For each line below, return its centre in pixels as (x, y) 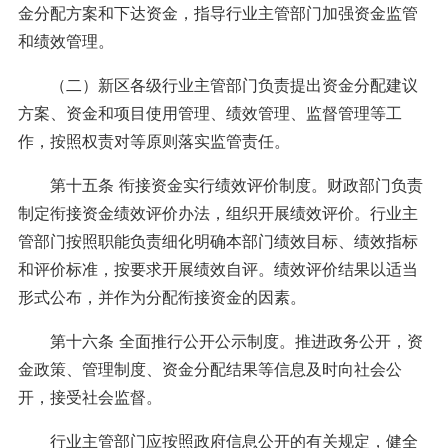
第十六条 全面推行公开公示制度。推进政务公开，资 (220, 341)
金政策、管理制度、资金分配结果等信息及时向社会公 (209, 369)
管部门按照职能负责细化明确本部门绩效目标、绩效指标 (217, 241)
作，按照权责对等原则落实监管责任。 (153, 141)
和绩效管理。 (65, 41)
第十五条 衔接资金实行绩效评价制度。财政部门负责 (220, 185)
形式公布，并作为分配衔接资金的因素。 (161, 297)
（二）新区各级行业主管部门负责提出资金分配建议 (217, 85)
